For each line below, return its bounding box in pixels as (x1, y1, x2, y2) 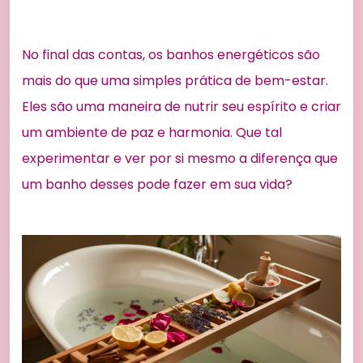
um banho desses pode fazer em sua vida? (22, 174, 293, 194)
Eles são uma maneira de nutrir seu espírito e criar (22, 96, 341, 116)
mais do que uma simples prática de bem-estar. (22, 70, 328, 90)
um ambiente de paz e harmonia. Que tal (22, 122, 282, 142)
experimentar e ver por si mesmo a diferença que (22, 148, 338, 168)
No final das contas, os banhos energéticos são (22, 45, 320, 64)
